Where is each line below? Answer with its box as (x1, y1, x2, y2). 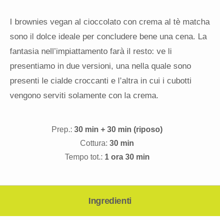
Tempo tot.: (64, 153, 103, 162)
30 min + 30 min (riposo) (74, 125, 163, 134)
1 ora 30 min (104, 153, 150, 162)
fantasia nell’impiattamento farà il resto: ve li (10, 47, 172, 56)
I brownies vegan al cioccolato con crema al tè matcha (10, 17, 210, 27)
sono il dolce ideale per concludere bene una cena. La (10, 32, 207, 42)
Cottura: (80, 139, 108, 148)
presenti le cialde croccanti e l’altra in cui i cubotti (10, 76, 192, 86)
